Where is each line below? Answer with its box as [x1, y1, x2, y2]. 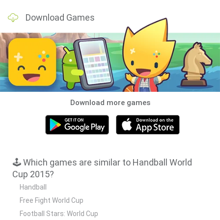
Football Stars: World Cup [20, 209, 98, 218]
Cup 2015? [12, 168, 54, 179]
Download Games [26, 12, 95, 23]
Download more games [70, 98, 150, 107]
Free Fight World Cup [20, 196, 83, 204]
